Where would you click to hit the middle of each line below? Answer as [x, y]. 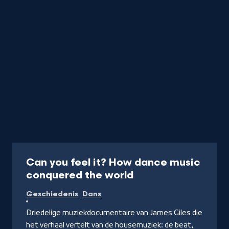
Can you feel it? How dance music [113, 163]
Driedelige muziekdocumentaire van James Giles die [114, 213]
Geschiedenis [52, 194]
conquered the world [80, 175]
